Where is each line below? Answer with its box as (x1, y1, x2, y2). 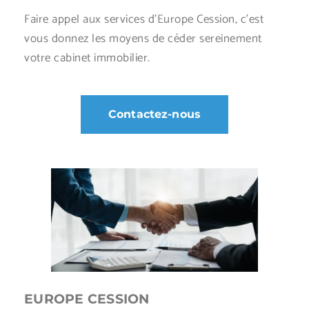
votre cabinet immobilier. (24, 48, 150, 68)
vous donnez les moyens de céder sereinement (24, 28, 262, 48)
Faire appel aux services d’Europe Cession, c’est (24, 9, 263, 29)
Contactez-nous (108, 107, 201, 121)
